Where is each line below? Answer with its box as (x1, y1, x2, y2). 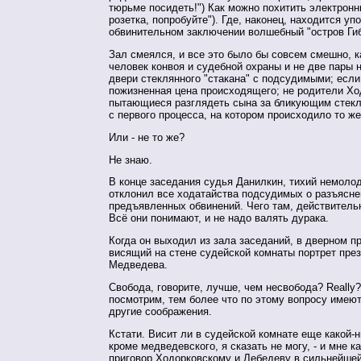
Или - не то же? (109, 131, 185, 143)
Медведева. (109, 259, 168, 272)
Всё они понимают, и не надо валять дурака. (109, 212, 329, 225)
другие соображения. (109, 305, 212, 317)
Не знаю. (109, 153, 152, 166)
